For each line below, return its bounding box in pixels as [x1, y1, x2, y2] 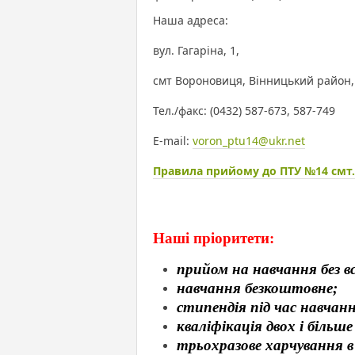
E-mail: [153, 132, 193, 148]
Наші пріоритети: [153, 229, 274, 246]
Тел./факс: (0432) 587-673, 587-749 [153, 102, 335, 118]
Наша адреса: [153, 12, 228, 28]
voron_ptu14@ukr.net [193, 132, 305, 148]
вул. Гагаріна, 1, [153, 42, 239, 58]
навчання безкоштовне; [177, 279, 338, 296]
